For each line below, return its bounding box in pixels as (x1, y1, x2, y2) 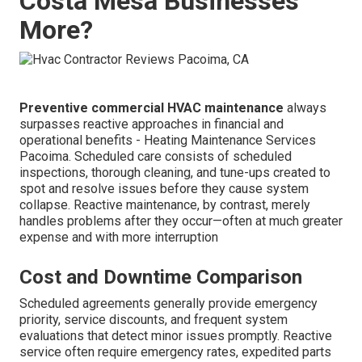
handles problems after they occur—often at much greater (19, 213, 343, 229)
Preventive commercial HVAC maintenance (19, 99, 284, 116)
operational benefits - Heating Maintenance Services (19, 132, 316, 148)
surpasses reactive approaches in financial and (19, 116, 284, 132)
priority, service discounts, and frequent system (19, 311, 288, 327)
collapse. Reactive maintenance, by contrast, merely (19, 196, 310, 213)
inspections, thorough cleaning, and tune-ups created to (19, 164, 330, 180)
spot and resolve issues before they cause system (19, 180, 309, 196)
